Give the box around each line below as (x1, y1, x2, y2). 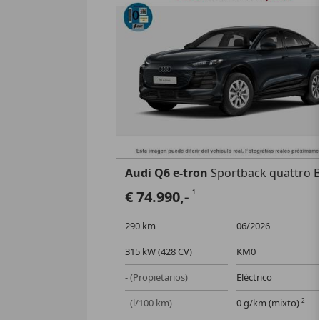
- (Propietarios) (125, 271, 189, 284)
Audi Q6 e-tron (125, 165, 209, 181)
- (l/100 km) (125, 296, 173, 310)
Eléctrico (236, 271, 273, 284)
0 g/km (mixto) (236, 296, 302, 310)
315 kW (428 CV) (125, 245, 193, 259)
